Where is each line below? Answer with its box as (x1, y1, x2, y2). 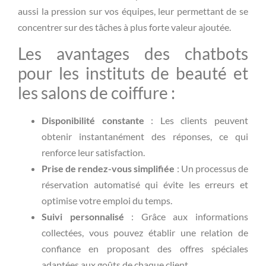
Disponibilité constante (42, 114, 144, 126)
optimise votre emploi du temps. (42, 194, 172, 206)
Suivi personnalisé (42, 210, 124, 222)
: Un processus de (175, 162, 249, 174)
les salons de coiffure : (18, 82, 175, 103)
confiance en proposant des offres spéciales (42, 242, 248, 254)
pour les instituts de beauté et (18, 62, 248, 83)
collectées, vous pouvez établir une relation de (42, 226, 248, 238)
